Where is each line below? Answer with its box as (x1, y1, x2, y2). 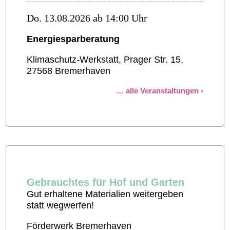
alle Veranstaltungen (125, 86, 199, 95)
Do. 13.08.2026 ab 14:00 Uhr (27, 12, 148, 24)
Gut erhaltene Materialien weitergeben (27, 189, 184, 200)
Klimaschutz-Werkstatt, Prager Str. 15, (27, 54, 184, 65)
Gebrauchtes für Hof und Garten (27, 177, 185, 188)
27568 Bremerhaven (27, 66, 111, 76)
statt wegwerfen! (27, 200, 94, 211)
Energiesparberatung (27, 34, 120, 45)
